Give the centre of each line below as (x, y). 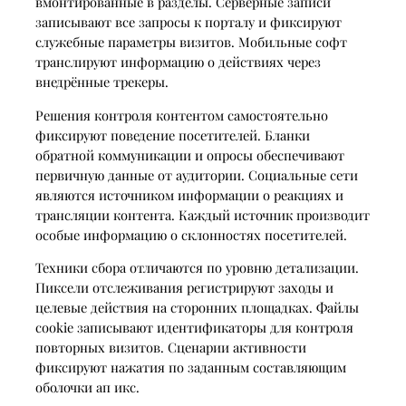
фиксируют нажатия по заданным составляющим (190, 367)
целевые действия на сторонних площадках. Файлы (197, 308)
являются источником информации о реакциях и (189, 194)
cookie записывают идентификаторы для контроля (194, 328)
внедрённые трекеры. (101, 82)
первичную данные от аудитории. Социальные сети (196, 174)
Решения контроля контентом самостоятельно (181, 115)
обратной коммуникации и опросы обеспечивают (189, 155)
